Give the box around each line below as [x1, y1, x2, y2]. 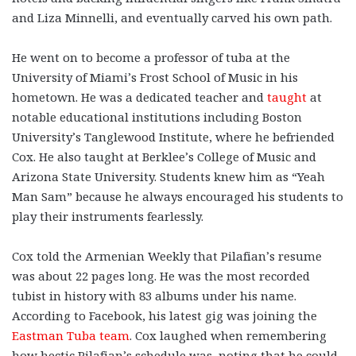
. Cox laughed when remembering [130, 327, 327, 344]
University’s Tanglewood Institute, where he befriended [12, 129, 335, 145]
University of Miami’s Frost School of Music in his [12, 69, 298, 86]
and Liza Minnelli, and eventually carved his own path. [12, 10, 332, 26]
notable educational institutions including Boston [12, 109, 302, 126]
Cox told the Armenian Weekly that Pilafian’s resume [12, 248, 322, 265]
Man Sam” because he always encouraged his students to [12, 188, 343, 205]
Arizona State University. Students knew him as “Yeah [12, 168, 325, 185]
